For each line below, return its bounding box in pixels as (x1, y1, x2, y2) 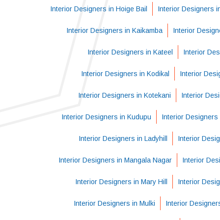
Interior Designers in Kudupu (61, 113, 151, 121)
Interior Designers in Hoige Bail (50, 5, 147, 13)
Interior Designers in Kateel (87, 48, 173, 56)
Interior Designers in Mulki (74, 199, 155, 207)
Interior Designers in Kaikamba (66, 27, 163, 34)
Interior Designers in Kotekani (78, 91, 171, 99)
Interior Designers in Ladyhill (78, 135, 167, 142)
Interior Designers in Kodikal (81, 70, 169, 78)
